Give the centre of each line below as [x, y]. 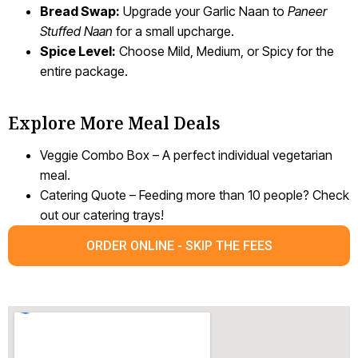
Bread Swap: [80, 12]
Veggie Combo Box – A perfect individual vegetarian [186, 155]
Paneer [307, 12]
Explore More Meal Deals [114, 123]
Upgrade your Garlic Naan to [204, 12]
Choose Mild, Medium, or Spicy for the [225, 52]
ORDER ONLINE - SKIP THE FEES [179, 245]
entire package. [84, 72]
